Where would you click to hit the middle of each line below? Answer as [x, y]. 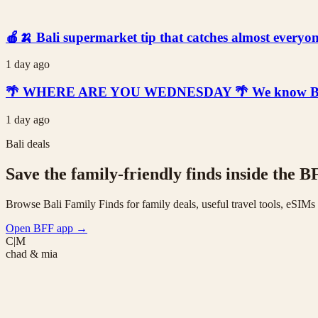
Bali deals [28, 143]
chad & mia [32, 253]
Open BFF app [41, 228]
